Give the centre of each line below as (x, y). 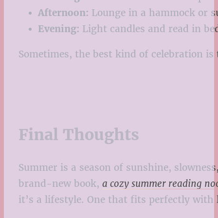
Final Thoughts (79, 135)
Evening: (59, 29)
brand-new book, (60, 183)
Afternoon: (63, 13)
